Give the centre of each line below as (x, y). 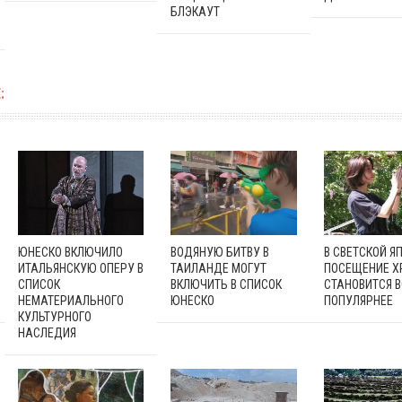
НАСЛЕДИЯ (47, 332)
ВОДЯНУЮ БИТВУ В (220, 252)
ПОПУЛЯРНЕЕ (358, 300)
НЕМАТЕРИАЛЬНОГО (70, 300)
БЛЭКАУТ (196, 11)
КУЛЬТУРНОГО (54, 316)
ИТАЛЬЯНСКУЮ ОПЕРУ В (80, 268)
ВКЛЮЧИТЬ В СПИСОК (227, 284)
